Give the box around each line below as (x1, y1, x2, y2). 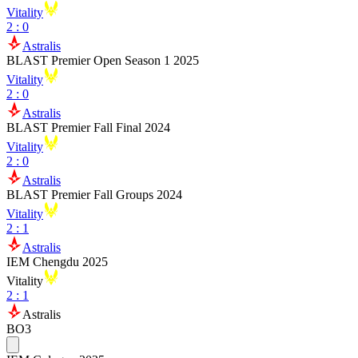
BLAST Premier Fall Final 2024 (6, 121, 170, 134)
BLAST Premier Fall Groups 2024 (6, 188, 182, 201)
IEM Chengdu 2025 (6, 255, 108, 268)
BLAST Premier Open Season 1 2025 (6, 54, 199, 67)
